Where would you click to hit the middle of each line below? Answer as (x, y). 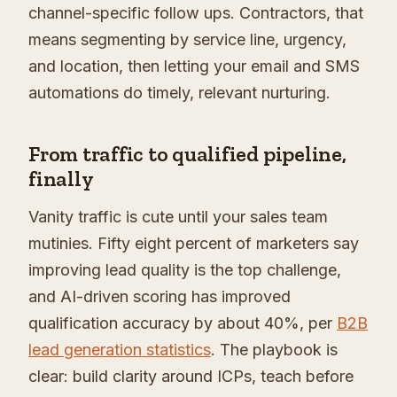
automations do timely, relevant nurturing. (179, 93)
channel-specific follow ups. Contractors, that (196, 13)
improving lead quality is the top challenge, (185, 270)
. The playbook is (274, 350)
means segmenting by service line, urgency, (187, 40)
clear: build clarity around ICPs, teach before (191, 377)
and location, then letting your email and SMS (194, 66)
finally (61, 179)
